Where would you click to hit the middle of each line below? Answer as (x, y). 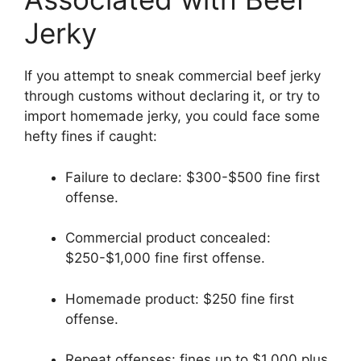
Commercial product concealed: (168, 238)
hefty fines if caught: (91, 137)
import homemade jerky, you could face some (172, 116)
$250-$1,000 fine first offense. (165, 258)
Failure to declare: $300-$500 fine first (193, 177)
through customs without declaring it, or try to (172, 96)
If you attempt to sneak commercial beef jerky (172, 76)
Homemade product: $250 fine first (180, 299)
